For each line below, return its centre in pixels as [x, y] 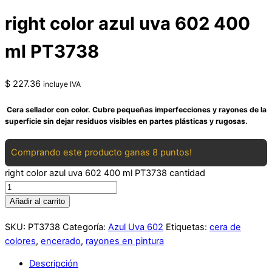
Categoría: [85, 227]
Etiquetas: [188, 227]
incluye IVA [62, 84]
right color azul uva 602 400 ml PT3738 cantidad [105, 173]
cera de [225, 227]
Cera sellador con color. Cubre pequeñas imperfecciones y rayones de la [136, 109]
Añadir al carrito [37, 201]
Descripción [54, 264]
